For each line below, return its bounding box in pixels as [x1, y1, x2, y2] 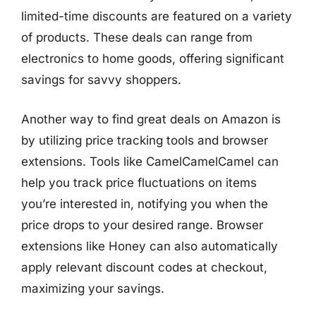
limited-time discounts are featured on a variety [21, 9, 292, 23]
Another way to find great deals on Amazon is [21, 111, 281, 126]
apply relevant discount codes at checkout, [21, 260, 267, 274]
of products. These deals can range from [21, 30, 253, 44]
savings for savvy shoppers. [21, 73, 181, 87]
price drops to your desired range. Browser [21, 217, 263, 232]
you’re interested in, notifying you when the [21, 196, 268, 211]
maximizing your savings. [21, 281, 164, 296]
